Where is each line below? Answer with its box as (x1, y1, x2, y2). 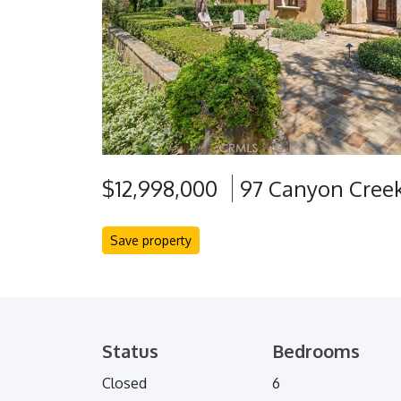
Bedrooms (272, 339, 360, 363)
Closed (102, 374, 147, 393)
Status (102, 339, 158, 363)
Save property (110, 233, 192, 249)
